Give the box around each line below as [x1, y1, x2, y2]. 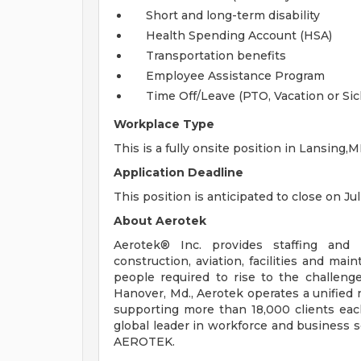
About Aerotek [114, 214, 206, 228]
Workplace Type [114, 117, 214, 131]
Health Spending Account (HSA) [146, 28, 332, 43]
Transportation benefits [146, 48, 286, 63]
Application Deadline [114, 165, 243, 180]
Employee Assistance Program [146, 68, 325, 83]
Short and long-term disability [146, 8, 320, 23]
